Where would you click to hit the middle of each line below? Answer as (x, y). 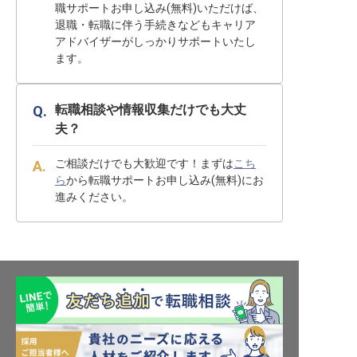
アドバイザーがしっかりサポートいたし (155, 41)
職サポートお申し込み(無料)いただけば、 (159, 8)
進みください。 (94, 197)
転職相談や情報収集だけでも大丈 (151, 110)
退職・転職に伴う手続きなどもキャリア (155, 25)
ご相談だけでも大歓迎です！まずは (144, 163)
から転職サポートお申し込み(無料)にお (165, 180)
